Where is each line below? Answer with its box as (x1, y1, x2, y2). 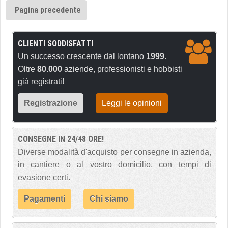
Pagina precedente (15, 5, 81, 15)
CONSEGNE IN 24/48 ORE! (18, 134, 104, 144)
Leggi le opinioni (102, 99, 162, 107)
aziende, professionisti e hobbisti (62, 65, 182, 73)
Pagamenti (24, 194, 65, 203)
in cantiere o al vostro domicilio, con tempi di (18, 160, 211, 169)
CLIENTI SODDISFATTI (18, 39, 93, 48)
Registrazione (24, 99, 77, 107)
